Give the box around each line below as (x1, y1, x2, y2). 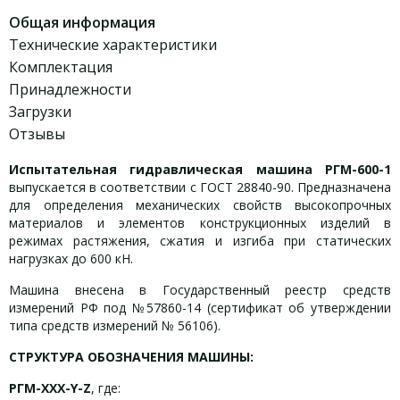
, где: (91, 379, 121, 396)
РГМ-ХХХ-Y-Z (9, 379, 91, 396)
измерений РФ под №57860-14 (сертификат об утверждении (9, 299, 391, 316)
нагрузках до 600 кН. (9, 250, 133, 267)
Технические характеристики (9, 35, 217, 54)
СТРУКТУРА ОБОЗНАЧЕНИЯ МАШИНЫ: (9, 348, 254, 365)
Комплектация (9, 57, 112, 77)
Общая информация (9, 12, 155, 32)
